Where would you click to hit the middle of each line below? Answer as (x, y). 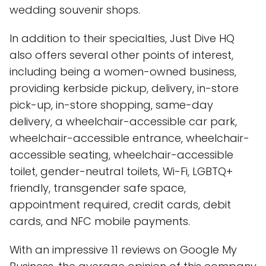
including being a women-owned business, (123, 72)
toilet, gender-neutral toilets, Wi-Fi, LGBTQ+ (121, 171)
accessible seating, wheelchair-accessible (121, 155)
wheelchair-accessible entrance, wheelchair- (129, 138)
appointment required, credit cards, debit (120, 205)
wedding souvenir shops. (75, 10)
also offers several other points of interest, (121, 55)
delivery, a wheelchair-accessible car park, (123, 121)
